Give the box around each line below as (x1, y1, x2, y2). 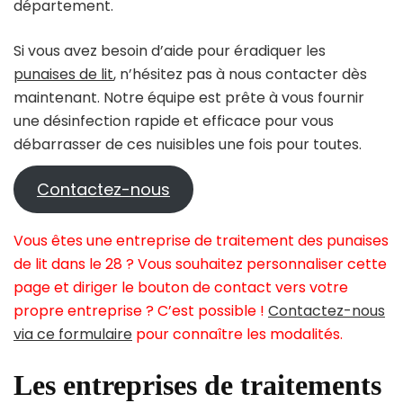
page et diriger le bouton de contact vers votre (13, 276, 348, 298)
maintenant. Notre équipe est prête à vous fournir (13, 86, 364, 108)
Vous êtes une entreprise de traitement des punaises (13, 229, 389, 251)
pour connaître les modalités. (132, 323, 343, 345)
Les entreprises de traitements (13, 368, 381, 401)
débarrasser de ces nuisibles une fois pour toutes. (13, 133, 362, 155)
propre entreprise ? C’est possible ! (13, 300, 268, 321)
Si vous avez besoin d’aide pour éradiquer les (13, 40, 326, 61)
